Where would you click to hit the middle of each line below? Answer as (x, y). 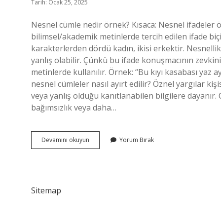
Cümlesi (100, 148)
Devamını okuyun (65, 140)
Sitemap (46, 190)
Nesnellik (101, 139)
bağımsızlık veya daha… (74, 108)
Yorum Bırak (137, 140)
